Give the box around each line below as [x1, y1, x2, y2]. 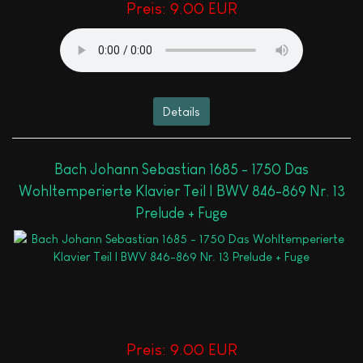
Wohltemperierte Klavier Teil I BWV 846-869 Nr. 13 [18, 183, 345, 200]
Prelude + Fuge [135, 205, 228, 222]
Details [163, 104, 200, 118]
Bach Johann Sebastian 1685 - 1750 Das [54, 161, 309, 178]
